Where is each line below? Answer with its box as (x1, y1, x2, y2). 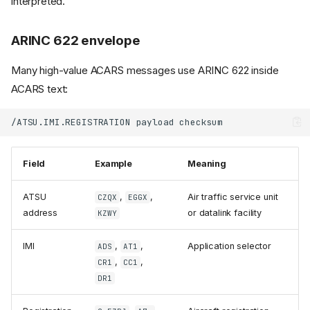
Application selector (188, 240, 271, 251)
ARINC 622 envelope (11, 32, 140, 48)
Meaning (188, 158, 226, 169)
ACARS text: (11, 82, 69, 95)
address (23, 207, 57, 218)
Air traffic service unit (188, 191, 278, 202)
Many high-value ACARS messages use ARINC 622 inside (11, 63, 279, 77)
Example (95, 158, 132, 169)
